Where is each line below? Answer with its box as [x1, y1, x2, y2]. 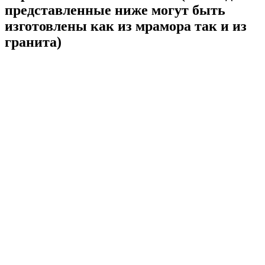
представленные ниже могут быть [5, 2, 225, 18]
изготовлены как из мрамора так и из [5, 18, 247, 34]
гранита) [5, 34, 62, 50]
